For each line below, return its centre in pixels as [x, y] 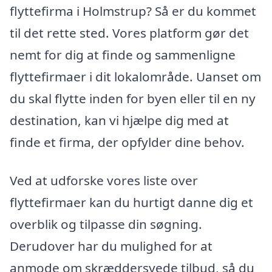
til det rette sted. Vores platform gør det [129, 32]
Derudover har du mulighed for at [111, 246]
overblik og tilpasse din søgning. [106, 224]
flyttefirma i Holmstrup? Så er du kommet [133, 11]
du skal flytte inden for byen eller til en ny [133, 98]
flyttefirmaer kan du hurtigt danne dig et [131, 202]
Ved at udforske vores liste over [104, 181]
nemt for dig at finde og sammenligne [123, 54]
